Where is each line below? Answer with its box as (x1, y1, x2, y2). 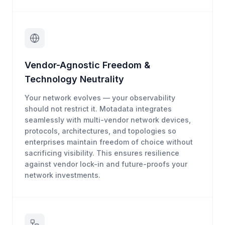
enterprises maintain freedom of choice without (25, 138, 193, 147)
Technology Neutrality (25, 74, 124, 85)
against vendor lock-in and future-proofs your (25, 160, 187, 169)
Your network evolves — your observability (25, 93, 175, 102)
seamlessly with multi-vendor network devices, (25, 116, 191, 125)
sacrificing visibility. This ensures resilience (25, 149, 179, 158)
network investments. (25, 171, 100, 180)
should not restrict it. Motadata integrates (25, 104, 172, 114)
